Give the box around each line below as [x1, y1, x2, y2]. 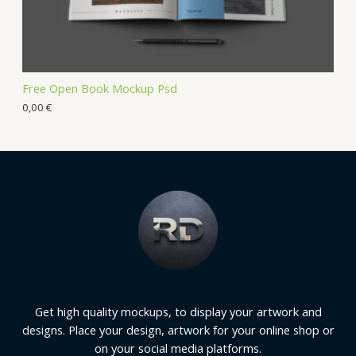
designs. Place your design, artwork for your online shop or [21, 321, 335, 338]
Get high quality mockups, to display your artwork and [34, 303, 322, 319]
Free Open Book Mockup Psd [22, 80, 177, 97]
